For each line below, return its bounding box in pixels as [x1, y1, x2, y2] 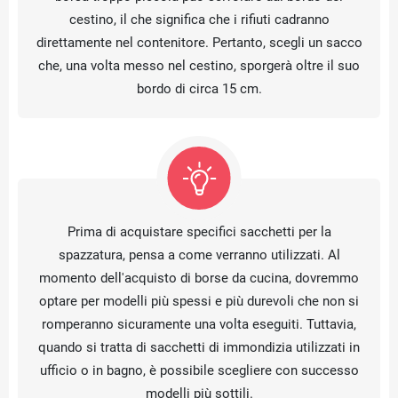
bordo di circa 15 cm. [136, 81, 262, 98]
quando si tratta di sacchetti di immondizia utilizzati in [38, 339, 360, 356]
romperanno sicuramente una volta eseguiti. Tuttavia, [42, 316, 356, 333]
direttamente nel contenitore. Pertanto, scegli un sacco [36, 35, 362, 52]
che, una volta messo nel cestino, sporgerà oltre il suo [38, 58, 360, 75]
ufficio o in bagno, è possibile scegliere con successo [39, 362, 359, 379]
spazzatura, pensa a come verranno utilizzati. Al [58, 247, 340, 264]
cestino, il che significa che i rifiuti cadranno [68, 12, 330, 28]
